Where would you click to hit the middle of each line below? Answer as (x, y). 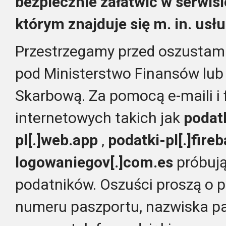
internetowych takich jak (99, 118)
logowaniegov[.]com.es (94, 162)
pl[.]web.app (56, 140)
